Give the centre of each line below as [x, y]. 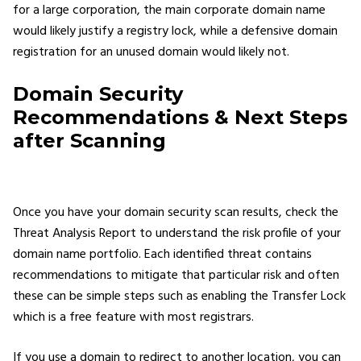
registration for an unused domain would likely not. [151, 52]
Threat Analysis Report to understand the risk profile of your [177, 233]
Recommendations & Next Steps [180, 117]
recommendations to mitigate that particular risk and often [176, 275]
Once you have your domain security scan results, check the [176, 212]
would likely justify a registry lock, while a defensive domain [175, 31]
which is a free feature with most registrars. [133, 317]
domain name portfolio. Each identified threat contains [162, 254]
